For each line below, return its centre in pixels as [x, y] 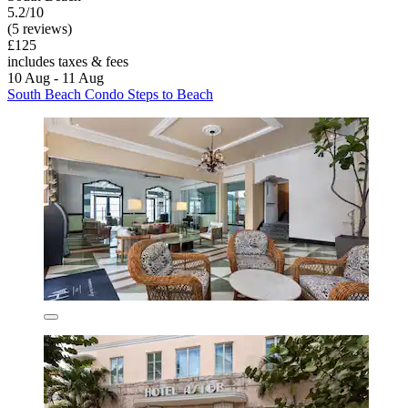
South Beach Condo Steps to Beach [110, 94]
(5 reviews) [40, 28]
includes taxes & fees [68, 61]
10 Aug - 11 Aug [56, 77]
